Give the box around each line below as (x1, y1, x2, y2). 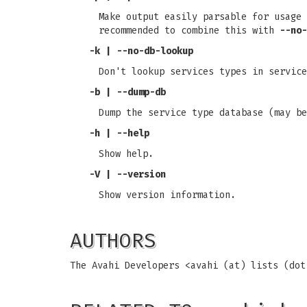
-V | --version (89, 169, 166, 180)
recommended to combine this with (99, 25, 280, 36)
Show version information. (99, 189, 236, 201)
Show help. (99, 148, 153, 160)
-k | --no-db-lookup (89, 45, 193, 57)
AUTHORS (70, 228, 156, 253)
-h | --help (89, 127, 149, 139)
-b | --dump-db (89, 86, 166, 98)
